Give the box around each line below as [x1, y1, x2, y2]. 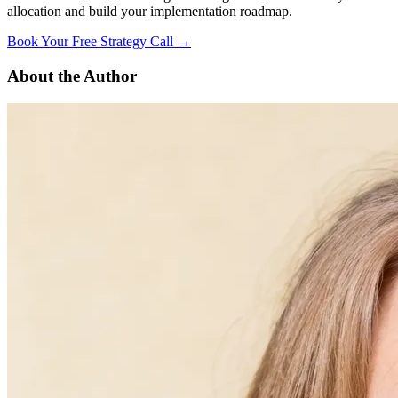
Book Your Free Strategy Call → [7, 34, 191, 50]
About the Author [7, 67, 137, 86]
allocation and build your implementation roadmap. [7, 4, 292, 20]
